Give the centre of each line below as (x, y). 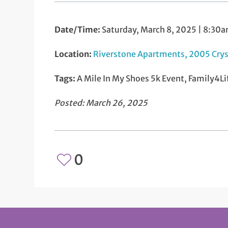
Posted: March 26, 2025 (101, 103)
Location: (74, 54)
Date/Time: (78, 30)
